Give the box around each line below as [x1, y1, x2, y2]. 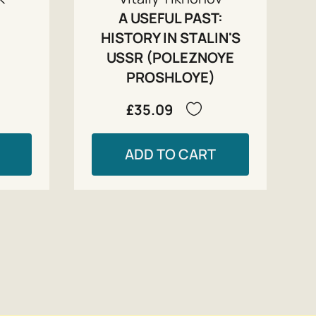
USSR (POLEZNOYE [107, 47, 235, 67]
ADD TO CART [125, 144, 217, 164]
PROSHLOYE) [126, 67, 215, 87]
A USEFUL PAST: [118, 8, 223, 28]
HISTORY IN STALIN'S [100, 28, 241, 47]
